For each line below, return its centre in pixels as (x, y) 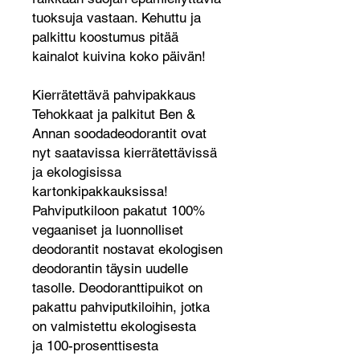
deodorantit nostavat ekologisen (127, 249)
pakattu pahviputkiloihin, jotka (121, 307)
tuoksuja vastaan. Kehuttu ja (117, 18)
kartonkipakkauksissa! (100, 191)
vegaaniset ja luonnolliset (108, 230)
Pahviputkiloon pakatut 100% (119, 211)
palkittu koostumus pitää (105, 37)
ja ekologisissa (77, 172)
